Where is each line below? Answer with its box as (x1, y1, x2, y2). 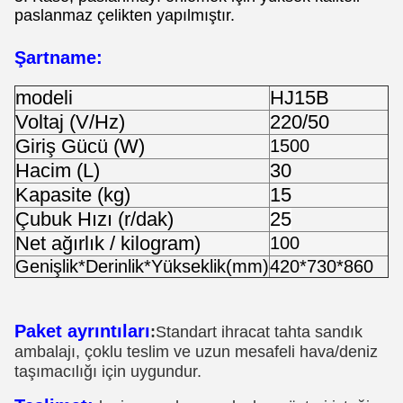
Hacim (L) (15, 159, 100, 182)
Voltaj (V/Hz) (15, 111, 125, 133)
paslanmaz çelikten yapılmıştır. (14, 6, 235, 24)
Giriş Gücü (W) (15, 135, 145, 157)
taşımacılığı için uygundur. (14, 363, 201, 381)
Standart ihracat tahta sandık (156, 323, 363, 341)
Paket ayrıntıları (14, 321, 150, 341)
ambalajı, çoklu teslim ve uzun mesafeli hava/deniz (14, 343, 378, 361)
